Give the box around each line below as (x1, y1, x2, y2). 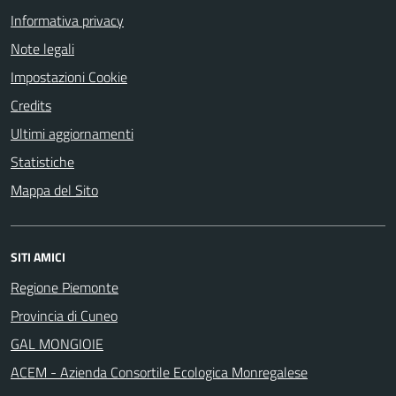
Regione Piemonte (11, 277, 118, 298)
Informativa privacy (11, 10, 124, 31)
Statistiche (11, 151, 74, 172)
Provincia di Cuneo (11, 305, 118, 326)
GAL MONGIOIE (11, 333, 103, 354)
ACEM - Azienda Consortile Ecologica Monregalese (11, 362, 308, 383)
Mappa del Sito (11, 179, 98, 201)
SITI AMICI (11, 247, 65, 266)
